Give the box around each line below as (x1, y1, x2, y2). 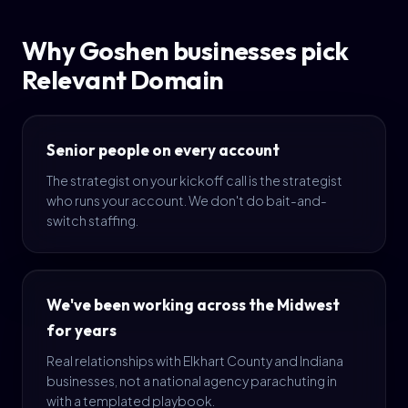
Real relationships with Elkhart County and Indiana (46, 352, 343, 369)
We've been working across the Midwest (46, 295, 340, 314)
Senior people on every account (46, 140, 280, 159)
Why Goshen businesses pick (22, 35, 349, 66)
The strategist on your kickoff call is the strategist (46, 172, 342, 189)
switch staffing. (46, 212, 138, 229)
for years (46, 321, 117, 340)
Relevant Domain (22, 64, 224, 96)
